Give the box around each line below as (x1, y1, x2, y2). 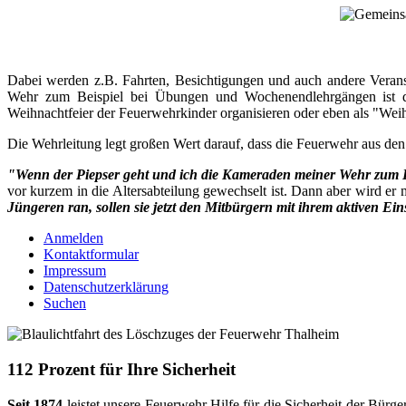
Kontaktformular (43, 246, 139, 263)
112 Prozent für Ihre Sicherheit (7, 360, 236, 380)
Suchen (43, 295, 86, 312)
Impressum (43, 263, 106, 279)
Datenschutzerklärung (43, 279, 169, 295)
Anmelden (43, 230, 103, 246)
